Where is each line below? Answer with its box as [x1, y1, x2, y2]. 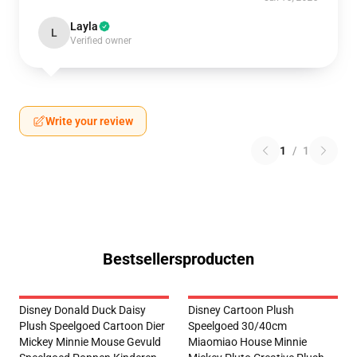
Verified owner [70, 35, 131, 46]
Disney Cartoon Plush [188, 304, 294, 316]
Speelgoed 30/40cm [188, 320, 287, 332]
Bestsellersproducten [103, 249, 254, 269]
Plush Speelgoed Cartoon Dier [19, 320, 165, 332]
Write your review [45, 115, 133, 127]
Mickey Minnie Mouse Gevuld [19, 335, 161, 348]
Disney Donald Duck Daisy [19, 304, 146, 316]
